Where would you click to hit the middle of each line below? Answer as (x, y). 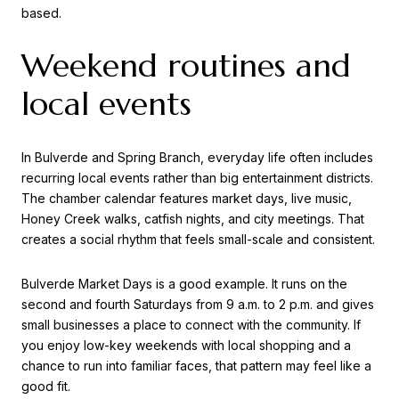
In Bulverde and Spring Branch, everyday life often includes (197, 157)
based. (41, 12)
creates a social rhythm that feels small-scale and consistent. (198, 239)
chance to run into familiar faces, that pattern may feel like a (196, 365)
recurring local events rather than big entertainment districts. (197, 177)
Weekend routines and (186, 66)
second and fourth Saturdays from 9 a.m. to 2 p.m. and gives (198, 304)
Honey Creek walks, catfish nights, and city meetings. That (193, 218)
